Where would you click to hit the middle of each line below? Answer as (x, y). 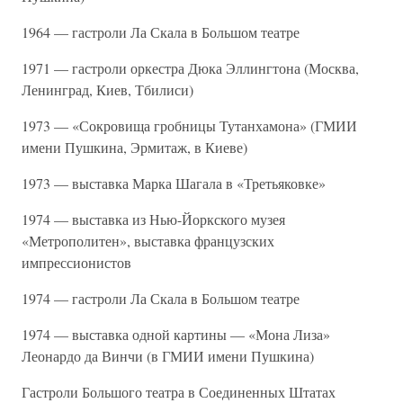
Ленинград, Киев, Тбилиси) (107, 90)
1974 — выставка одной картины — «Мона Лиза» (176, 334)
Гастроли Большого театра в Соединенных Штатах (179, 392)
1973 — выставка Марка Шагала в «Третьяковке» (174, 183)
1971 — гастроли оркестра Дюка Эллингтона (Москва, (190, 68)
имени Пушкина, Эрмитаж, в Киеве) (134, 147)
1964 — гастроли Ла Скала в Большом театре (161, 32)
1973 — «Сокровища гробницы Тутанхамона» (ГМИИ (189, 125)
